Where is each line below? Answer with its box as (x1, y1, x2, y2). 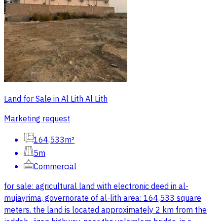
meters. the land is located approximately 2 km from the (4, 204, 207, 216)
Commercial (34, 160, 76, 173)
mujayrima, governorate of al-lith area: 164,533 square (4, 192, 201, 204)
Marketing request (4, 112, 70, 125)
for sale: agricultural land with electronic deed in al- (4, 180, 188, 192)
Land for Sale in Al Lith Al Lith (4, 93, 108, 105)
